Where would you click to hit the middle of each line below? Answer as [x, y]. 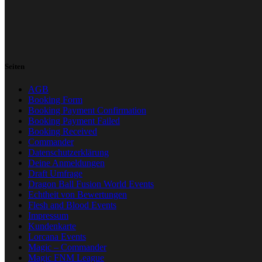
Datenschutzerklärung [68, 153]
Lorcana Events [57, 237]
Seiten [15, 66]
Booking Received [63, 132]
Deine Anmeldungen [66, 163]
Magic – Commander [67, 247]
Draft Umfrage [55, 174]
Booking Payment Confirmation [87, 111]
